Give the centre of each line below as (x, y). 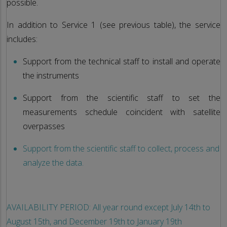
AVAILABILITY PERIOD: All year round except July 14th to (108, 207)
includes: (22, 39)
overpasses (44, 126)
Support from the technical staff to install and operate (122, 61)
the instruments (51, 75)
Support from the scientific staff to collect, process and (121, 148)
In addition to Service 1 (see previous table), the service (113, 25)
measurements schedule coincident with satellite (122, 112)
